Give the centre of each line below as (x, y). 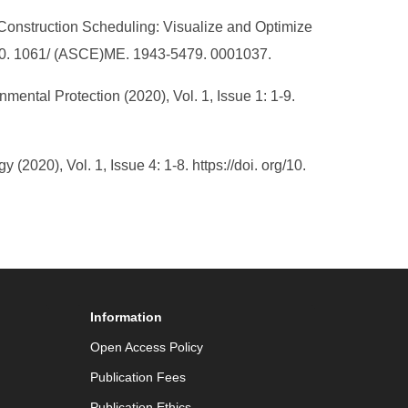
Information (126, 317)
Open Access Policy (146, 347)
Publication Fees (138, 377)
